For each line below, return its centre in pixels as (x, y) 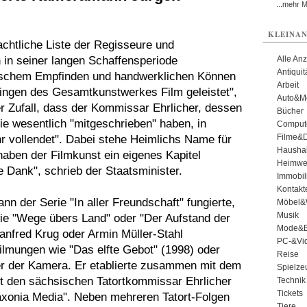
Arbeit (287, 85)
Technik (291, 280)
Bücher (290, 111)
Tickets (290, 293)
